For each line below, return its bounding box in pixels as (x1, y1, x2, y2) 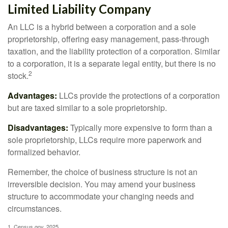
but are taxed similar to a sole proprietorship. (8, 102, 167, 113)
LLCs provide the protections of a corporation (57, 90, 220, 101)
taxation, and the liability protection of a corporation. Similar (8, 45, 220, 57)
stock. (8, 70, 28, 81)
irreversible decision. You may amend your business (8, 178, 195, 190)
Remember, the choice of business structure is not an (8, 166, 197, 178)
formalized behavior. (8, 146, 80, 158)
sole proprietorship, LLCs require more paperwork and (8, 134, 202, 146)
